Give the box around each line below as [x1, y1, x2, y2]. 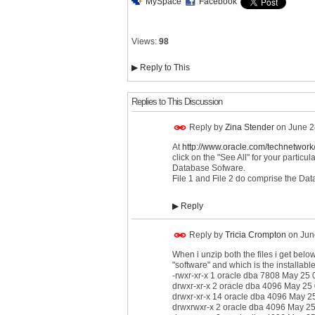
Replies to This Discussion [131, 96, 222, 108]
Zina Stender [225, 122, 274, 133]
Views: [131, 37, 157, 47]
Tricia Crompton [225, 229, 286, 240]
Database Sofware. [172, 163, 245, 174]
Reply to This [138, 63, 190, 73]
